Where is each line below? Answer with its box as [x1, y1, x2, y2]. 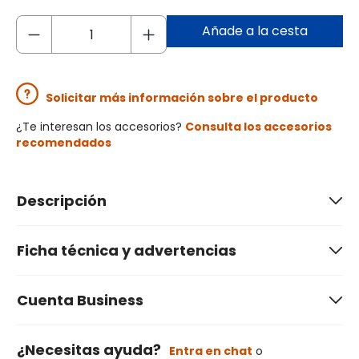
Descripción [17, 191, 107, 212]
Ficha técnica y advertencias [17, 240, 236, 261]
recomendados [16, 135, 111, 151]
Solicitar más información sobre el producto [46, 90, 318, 107]
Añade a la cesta [202, 22, 308, 41]
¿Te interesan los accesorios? [16, 119, 185, 135]
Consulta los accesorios [185, 119, 332, 135]
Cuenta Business [17, 290, 143, 311]
